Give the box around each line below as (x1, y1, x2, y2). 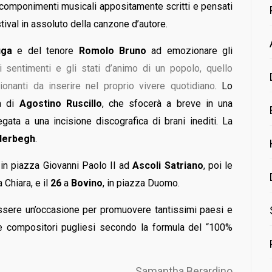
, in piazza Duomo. (103, 177, 180, 189)
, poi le (203, 159, 233, 171)
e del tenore (12, 44, 79, 56)
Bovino (69, 177, 103, 189)
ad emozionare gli (146, 44, 233, 56)
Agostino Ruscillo (19, 97, 102, 109)
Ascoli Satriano (132, 159, 203, 171)
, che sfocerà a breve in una (101, 97, 233, 109)
